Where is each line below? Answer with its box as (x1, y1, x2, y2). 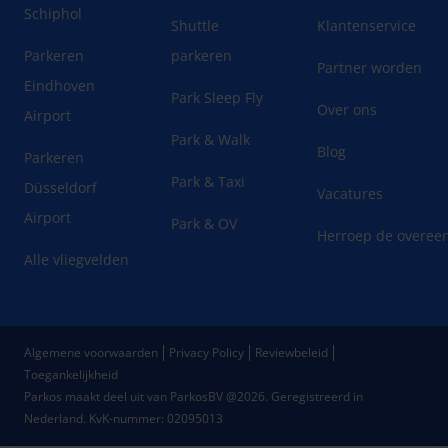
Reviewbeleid (255, 343, 328, 361)
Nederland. (24, 409, 89, 427)
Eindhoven (24, 75, 95, 95)
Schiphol (24, 3, 82, 23)
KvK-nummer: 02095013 (89, 409, 223, 427)
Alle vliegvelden (24, 249, 129, 269)
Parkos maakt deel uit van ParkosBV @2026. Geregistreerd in (24, 387, 363, 405)
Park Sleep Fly (170, 87, 263, 107)
